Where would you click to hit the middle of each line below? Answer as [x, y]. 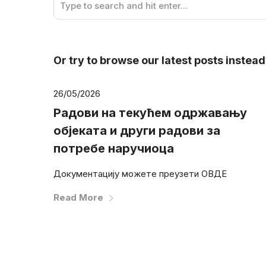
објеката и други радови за [137, 131]
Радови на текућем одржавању [150, 113]
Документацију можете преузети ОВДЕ [140, 174]
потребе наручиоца [114, 148]
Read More [78, 197]
